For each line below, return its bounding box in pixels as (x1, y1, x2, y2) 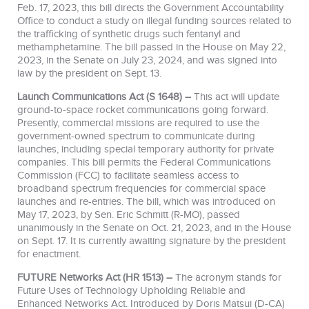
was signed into (207, 54, 277, 66)
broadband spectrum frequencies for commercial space (17, 182, 266, 195)
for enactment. (17, 248, 81, 260)
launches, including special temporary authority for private (17, 143, 274, 155)
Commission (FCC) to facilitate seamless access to (17, 169, 239, 181)
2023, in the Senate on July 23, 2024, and (17, 54, 207, 66)
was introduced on (192, 195, 275, 208)
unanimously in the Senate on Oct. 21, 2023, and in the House (17, 221, 291, 234)
